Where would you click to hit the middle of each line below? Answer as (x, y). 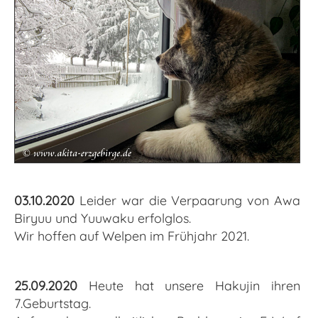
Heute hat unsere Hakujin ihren (189, 286)
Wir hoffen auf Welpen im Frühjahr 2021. (132, 236)
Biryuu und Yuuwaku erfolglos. (103, 219)
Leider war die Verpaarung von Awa (187, 201)
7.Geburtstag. (53, 304)
